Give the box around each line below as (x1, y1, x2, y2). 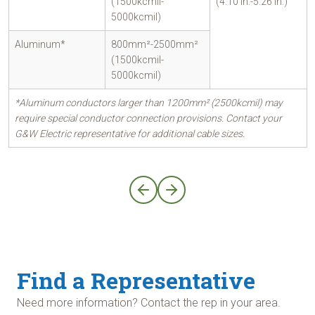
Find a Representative (17, 265, 255, 295)
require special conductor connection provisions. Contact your (15, 112, 282, 124)
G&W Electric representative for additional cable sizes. (15, 128, 245, 139)
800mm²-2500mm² (111, 39, 198, 50)
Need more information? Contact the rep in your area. (17, 296, 281, 309)
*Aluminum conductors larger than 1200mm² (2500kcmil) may (15, 97, 283, 108)
